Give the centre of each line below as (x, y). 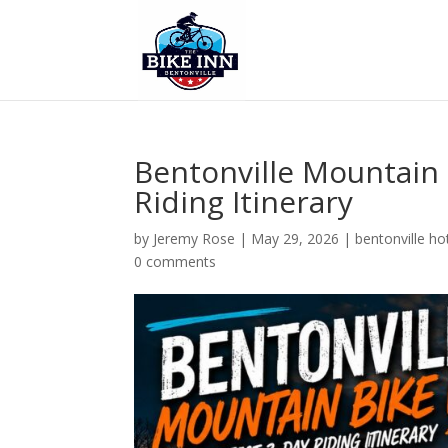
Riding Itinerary (244, 201)
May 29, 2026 (295, 238)
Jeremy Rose (194, 238)
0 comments (175, 261)
